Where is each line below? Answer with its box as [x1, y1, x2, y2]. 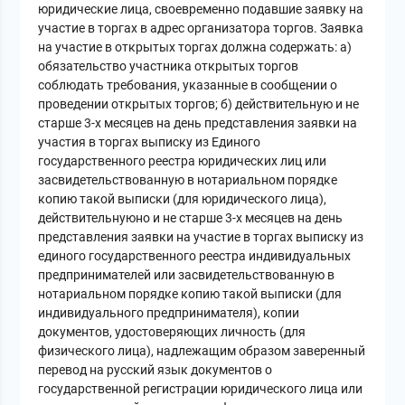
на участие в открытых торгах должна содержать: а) [38, 40, 353, 55]
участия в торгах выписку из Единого [38, 135, 261, 150]
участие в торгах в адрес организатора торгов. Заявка [38, 21, 364, 36]
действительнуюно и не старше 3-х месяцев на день [38, 211, 344, 226]
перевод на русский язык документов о [38, 363, 273, 378]
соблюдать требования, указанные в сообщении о [38, 78, 338, 93]
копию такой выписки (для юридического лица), [38, 192, 327, 207]
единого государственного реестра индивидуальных [38, 249, 352, 264]
